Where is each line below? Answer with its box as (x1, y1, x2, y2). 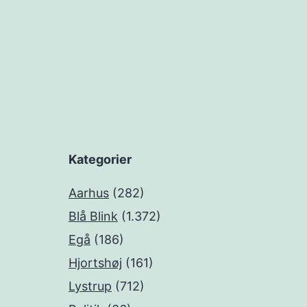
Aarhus (69, 186, 109, 201)
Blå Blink (69, 209, 118, 224)
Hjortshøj (69, 256, 122, 271)
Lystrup (69, 279, 112, 294)
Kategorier (69, 152, 132, 167)
